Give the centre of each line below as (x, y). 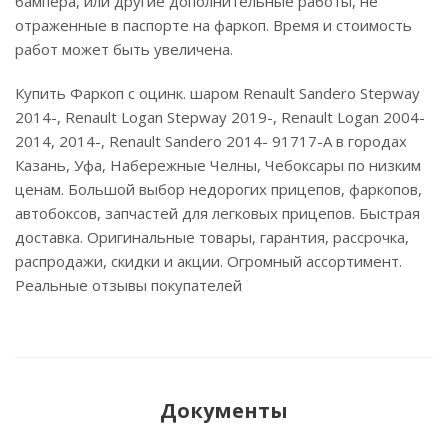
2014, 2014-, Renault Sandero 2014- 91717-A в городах (211, 140)
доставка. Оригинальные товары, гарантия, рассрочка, (212, 236)
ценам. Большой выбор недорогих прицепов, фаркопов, (218, 188)
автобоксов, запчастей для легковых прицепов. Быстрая (217, 212)
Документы (224, 410)
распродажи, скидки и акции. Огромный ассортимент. (208, 260)
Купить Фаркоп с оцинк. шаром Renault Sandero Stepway (217, 92)
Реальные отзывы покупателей (128, 284)
